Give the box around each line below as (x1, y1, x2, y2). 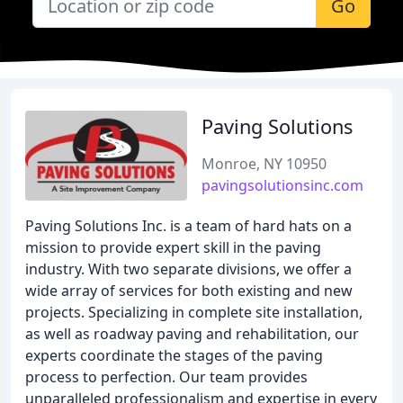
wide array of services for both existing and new (25, 281, 353, 300)
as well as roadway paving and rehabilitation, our (25, 324, 359, 344)
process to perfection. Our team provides (25, 367, 308, 387)
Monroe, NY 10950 (201, 154, 327, 174)
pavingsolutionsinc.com (201, 175, 363, 195)
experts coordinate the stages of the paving (25, 345, 323, 365)
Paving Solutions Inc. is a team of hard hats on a (25, 216, 352, 236)
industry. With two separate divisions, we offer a (25, 259, 352, 279)
